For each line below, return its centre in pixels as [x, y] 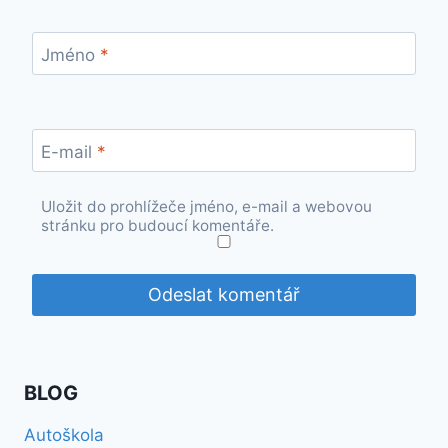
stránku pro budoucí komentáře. [158, 226]
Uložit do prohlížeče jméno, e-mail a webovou [207, 207]
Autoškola [64, 434]
